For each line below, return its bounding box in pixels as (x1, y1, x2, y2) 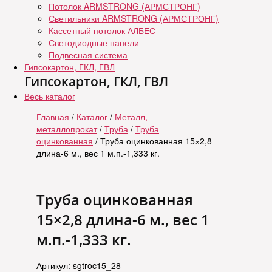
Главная (36, 110, 69, 123)
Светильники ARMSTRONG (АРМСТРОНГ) (49, 12, 219, 24)
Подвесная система (49, 49, 127, 61)
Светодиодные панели (49, 36, 139, 49)
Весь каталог (24, 90, 75, 102)
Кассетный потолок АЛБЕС (49, 24, 155, 36)
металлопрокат (36, 123, 97, 135)
